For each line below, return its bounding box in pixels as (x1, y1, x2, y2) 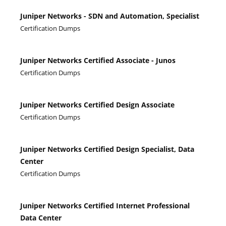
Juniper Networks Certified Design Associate (20, 100, 175, 109)
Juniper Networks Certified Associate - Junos (20, 55, 176, 65)
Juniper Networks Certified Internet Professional (20, 201, 190, 210)
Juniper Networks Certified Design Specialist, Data (20, 144, 194, 154)
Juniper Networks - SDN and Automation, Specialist (20, 11, 199, 21)
